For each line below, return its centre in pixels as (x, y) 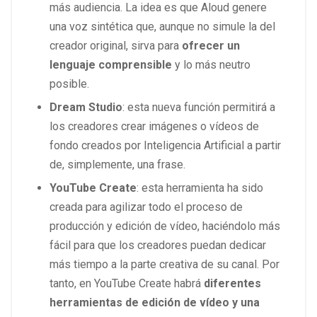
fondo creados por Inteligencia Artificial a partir (165, 145)
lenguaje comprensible (112, 64)
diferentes (232, 283)
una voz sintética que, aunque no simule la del (162, 26)
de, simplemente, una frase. (117, 164)
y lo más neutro (213, 64)
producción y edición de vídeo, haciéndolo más (165, 226)
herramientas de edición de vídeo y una (155, 302)
